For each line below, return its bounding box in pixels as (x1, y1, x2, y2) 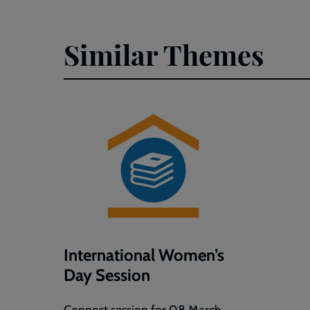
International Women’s (64, 245, 224, 266)
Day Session (64, 265, 150, 286)
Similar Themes (64, 35, 264, 73)
